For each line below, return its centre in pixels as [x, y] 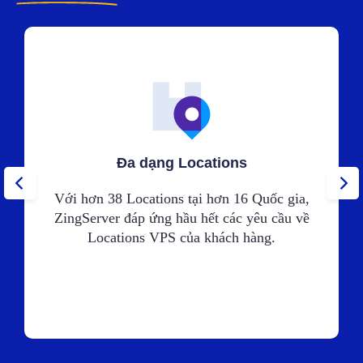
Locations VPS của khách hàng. [181, 238]
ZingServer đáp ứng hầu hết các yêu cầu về [181, 218]
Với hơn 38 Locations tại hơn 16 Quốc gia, [181, 199]
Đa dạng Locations [181, 163]
